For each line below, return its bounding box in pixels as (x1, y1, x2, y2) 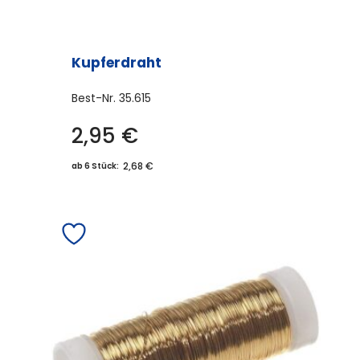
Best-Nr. (72, 89, 119, 106)
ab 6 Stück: (72, 159, 119, 172)
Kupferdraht (72, 52, 162, 72)
